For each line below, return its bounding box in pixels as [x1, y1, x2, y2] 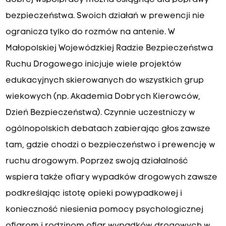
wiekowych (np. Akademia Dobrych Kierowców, [5, 93, 200, 101]
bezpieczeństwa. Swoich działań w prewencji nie [5, 12, 205, 21]
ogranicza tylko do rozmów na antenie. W [5, 28, 175, 37]
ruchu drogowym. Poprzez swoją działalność [5, 157, 188, 166]
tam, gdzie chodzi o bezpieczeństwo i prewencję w [5, 141, 215, 150]
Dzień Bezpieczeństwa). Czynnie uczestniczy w [5, 109, 195, 118]
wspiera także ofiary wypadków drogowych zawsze [5, 174, 217, 182]
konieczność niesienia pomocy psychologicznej [5, 206, 203, 214]
